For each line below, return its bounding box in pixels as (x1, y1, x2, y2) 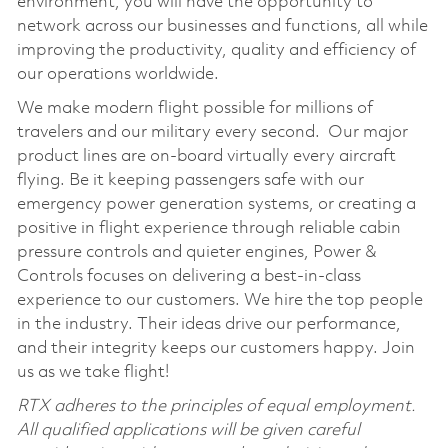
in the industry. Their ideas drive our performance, (16, 315, 401, 333)
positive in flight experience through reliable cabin (16, 219, 401, 237)
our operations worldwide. (16, 65, 219, 83)
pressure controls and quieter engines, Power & (16, 243, 377, 261)
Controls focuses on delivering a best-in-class (16, 267, 361, 285)
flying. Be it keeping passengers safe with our (16, 171, 364, 189)
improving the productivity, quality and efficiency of (16, 41, 416, 59)
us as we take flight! (16, 363, 169, 381)
